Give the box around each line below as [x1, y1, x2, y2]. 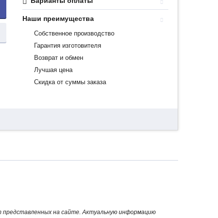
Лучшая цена [34, 66, 73, 73]
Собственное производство [34, 30, 115, 37]
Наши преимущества [22, 15, 94, 22]
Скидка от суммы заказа [34, 78, 107, 86]
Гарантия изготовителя [34, 42, 102, 49]
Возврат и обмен [34, 54, 84, 61]
